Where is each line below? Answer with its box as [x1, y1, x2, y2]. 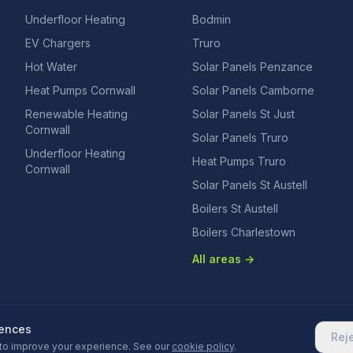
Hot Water [25, 60, 77, 73]
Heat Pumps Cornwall [25, 84, 136, 97]
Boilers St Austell [192, 202, 278, 215]
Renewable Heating [25, 107, 128, 121]
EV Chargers [25, 36, 91, 50]
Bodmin [192, 13, 231, 26]
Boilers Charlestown [192, 225, 295, 239]
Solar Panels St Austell [192, 178, 307, 191]
